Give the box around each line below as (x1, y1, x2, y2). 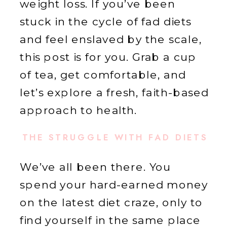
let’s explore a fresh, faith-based (20, 86, 209, 99)
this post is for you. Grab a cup (20, 50, 197, 64)
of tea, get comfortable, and (20, 68, 186, 82)
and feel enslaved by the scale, (20, 32, 202, 46)
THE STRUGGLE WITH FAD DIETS (22, 131, 208, 144)
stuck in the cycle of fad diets (20, 15, 192, 28)
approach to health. (20, 103, 137, 117)
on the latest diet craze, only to (20, 196, 203, 209)
